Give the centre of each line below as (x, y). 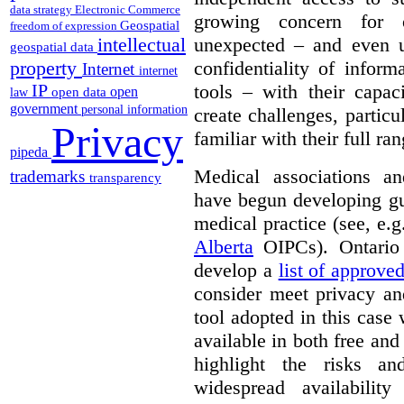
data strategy (42, 10)
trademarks (50, 177)
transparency (125, 178)
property (46, 69)
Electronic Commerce (128, 10)
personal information (134, 110)
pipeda (31, 152)
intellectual (142, 45)
